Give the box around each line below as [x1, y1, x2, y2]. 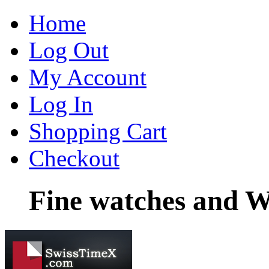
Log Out [29, 37, 109, 63]
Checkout [29, 145, 119, 171]
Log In [29, 91, 93, 117]
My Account [29, 64, 147, 90]
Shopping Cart [29, 118, 167, 144]
